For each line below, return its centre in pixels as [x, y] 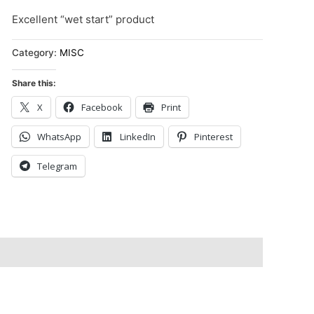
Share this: [34, 83]
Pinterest [213, 137]
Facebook [102, 108]
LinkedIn [137, 137]
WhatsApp [59, 137]
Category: [35, 53]
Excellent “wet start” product [83, 19]
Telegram [57, 166]
